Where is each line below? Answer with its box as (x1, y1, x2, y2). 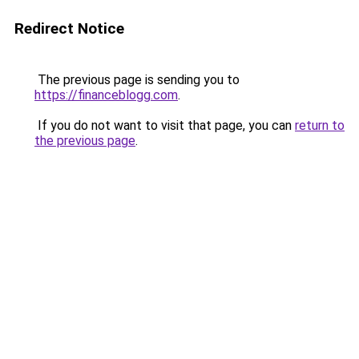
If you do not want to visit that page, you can (34, 118, 295, 133)
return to (295, 118, 345, 133)
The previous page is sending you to (34, 72, 240, 87)
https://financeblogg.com (34, 87, 178, 103)
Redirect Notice (14, 19, 124, 38)
